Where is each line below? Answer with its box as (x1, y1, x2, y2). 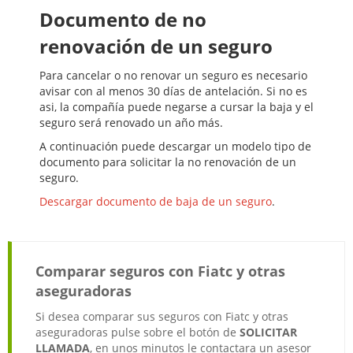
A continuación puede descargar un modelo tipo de (39, 139, 311, 154)
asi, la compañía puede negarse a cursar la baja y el (39, 99, 314, 115)
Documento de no (39, 6, 206, 33)
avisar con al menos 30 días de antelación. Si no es (39, 84, 307, 99)
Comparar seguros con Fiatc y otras (35, 262, 285, 281)
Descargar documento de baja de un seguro (39, 194, 272, 210)
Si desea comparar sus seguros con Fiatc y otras (35, 309, 288, 325)
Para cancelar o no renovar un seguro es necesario (39, 68, 307, 84)
